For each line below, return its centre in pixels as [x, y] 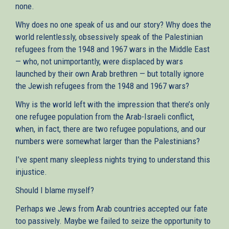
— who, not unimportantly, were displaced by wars [99, 61]
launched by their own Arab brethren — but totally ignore [110, 73]
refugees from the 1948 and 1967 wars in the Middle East [112, 49]
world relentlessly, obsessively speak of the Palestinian [109, 37]
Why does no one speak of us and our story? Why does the [113, 24]
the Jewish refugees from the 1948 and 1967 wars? [102, 86]
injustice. [31, 171]
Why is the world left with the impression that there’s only [112, 104]
